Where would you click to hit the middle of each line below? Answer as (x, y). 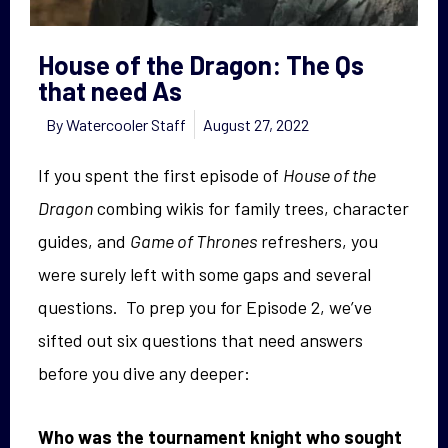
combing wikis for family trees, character (251, 207)
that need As (110, 90)
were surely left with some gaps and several (204, 273)
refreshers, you (317, 240)
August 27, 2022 (256, 124)
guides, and (84, 240)
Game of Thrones (193, 240)
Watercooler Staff (126, 124)
